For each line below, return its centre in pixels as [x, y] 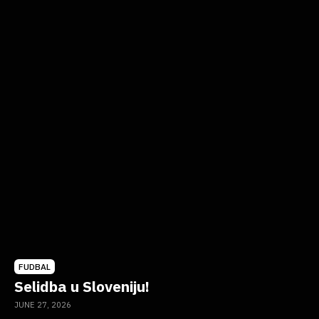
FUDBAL [35, 266]
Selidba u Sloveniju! [82, 286]
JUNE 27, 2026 [43, 304]
